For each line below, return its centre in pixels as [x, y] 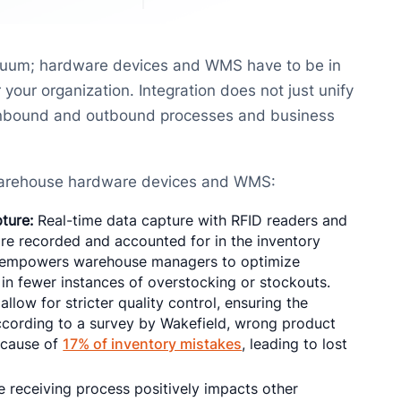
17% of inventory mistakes [153, 344]
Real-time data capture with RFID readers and [191, 220]
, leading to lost [295, 344]
